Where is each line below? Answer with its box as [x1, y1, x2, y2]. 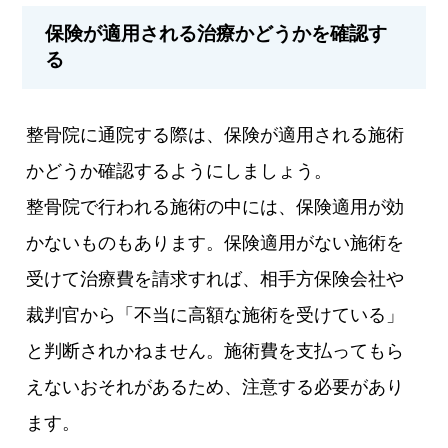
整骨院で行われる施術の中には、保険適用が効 [26, 197, 405, 218]
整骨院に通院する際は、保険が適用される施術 [26, 125, 405, 146]
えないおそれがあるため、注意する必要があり [26, 377, 405, 398]
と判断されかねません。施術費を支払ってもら [26, 341, 405, 362]
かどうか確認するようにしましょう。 [26, 161, 333, 182]
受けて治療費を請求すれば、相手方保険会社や [26, 269, 405, 290]
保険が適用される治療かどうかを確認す [45, 23, 388, 45]
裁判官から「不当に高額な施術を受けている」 [26, 305, 405, 326]
